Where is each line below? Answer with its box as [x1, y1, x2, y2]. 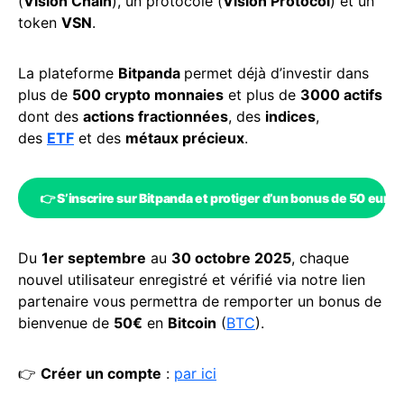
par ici [174, 364, 216, 382]
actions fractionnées [83, 107, 228, 125]
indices [265, 107, 316, 125]
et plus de [224, 86, 300, 104]
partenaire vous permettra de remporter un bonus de [18, 292, 381, 310]
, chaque [291, 249, 349, 267]
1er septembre [41, 249, 146, 267]
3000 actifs [300, 86, 382, 104]
